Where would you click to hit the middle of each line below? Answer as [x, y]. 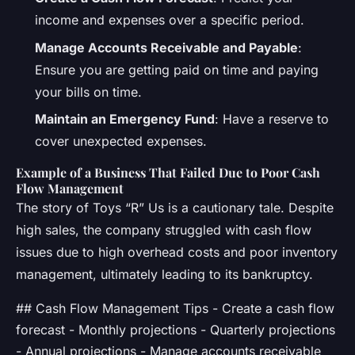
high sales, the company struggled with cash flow [164, 230]
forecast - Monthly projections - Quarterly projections [176, 330]
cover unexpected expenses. [121, 141]
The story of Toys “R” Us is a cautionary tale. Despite [175, 208]
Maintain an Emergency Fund [125, 119]
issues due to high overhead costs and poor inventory [177, 252]
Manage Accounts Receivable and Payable [166, 47]
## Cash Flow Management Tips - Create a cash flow [175, 309]
